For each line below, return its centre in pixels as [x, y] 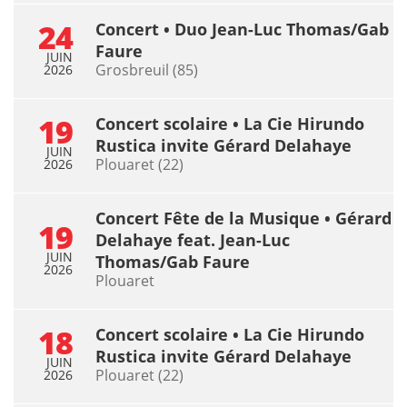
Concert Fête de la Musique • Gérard [243, 218]
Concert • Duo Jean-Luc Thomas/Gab [242, 29]
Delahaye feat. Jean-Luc [193, 239]
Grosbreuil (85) [147, 69]
